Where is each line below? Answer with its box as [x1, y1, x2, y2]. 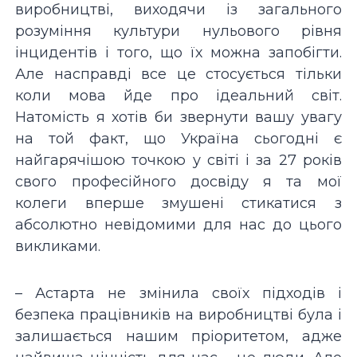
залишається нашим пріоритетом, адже [15, 327, 342, 345]
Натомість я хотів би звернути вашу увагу [15, 108, 342, 126]
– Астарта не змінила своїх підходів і [15, 284, 342, 302]
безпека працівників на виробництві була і [15, 305, 342, 324]
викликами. [15, 237, 101, 255]
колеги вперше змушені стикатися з [15, 194, 342, 212]
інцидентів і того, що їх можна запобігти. [15, 43, 342, 61]
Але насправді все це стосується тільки [15, 65, 342, 83]
